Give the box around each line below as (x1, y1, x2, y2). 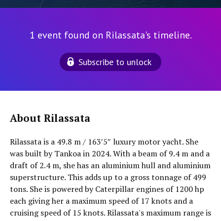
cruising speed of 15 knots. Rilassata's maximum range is (10, 207, 211, 218)
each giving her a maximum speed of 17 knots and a (10, 195, 193, 206)
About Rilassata (10, 111, 90, 125)
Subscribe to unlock (78, 56, 151, 68)
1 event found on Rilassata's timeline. (29, 29, 192, 41)
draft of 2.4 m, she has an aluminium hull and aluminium (10, 160, 211, 171)
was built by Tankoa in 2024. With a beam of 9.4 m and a (10, 148, 210, 159)
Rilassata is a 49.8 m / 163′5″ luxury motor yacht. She (10, 136, 198, 147)
